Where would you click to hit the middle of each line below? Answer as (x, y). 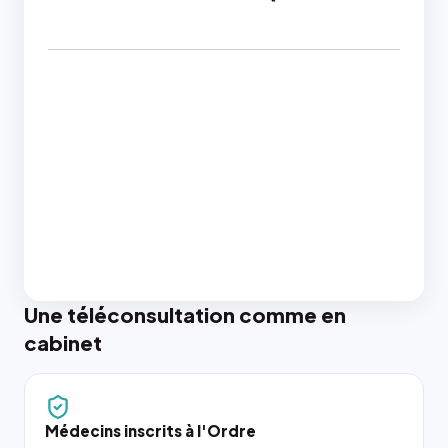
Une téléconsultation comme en (185, 314)
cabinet (63, 342)
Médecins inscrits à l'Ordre (150, 430)
